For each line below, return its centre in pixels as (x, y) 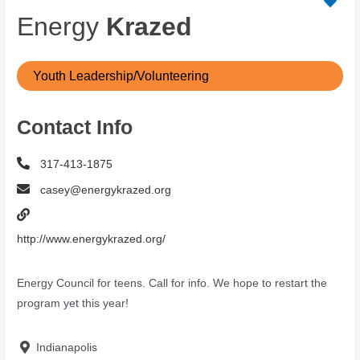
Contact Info (75, 127)
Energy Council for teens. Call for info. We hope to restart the (172, 284)
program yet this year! (73, 304)
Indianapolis (65, 348)
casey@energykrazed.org (106, 190)
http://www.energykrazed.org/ (92, 239)
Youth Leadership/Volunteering (121, 76)
